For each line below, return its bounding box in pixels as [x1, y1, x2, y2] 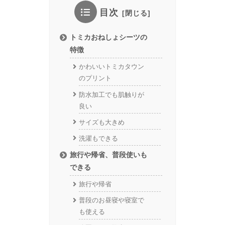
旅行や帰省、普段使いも [70, 150, 148, 159]
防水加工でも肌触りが [78, 90, 144, 98]
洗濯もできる [78, 134, 118, 142]
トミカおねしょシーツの [70, 33, 148, 42]
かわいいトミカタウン [78, 63, 144, 71]
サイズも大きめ [78, 118, 125, 126]
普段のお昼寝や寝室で [78, 196, 144, 204]
